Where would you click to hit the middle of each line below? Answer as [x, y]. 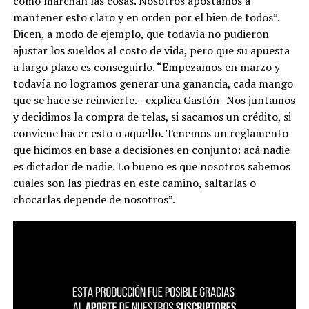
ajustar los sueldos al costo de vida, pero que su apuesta [151, 50]
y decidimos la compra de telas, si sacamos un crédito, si [152, 117]
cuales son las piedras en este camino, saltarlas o [134, 183]
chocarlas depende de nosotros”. [94, 199]
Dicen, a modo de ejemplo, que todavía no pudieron [141, 34]
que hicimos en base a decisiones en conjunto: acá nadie [151, 150]
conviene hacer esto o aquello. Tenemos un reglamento [150, 133]
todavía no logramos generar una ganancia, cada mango [153, 83]
